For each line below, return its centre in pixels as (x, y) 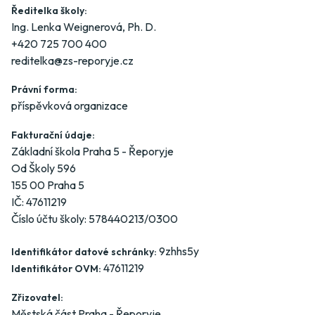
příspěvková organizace (70, 106)
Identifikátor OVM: (56, 269)
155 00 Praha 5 (48, 185)
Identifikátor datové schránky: (84, 252)
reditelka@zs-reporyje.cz (72, 60)
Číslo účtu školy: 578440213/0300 (95, 218)
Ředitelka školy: (49, 10)
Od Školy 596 (44, 168)
